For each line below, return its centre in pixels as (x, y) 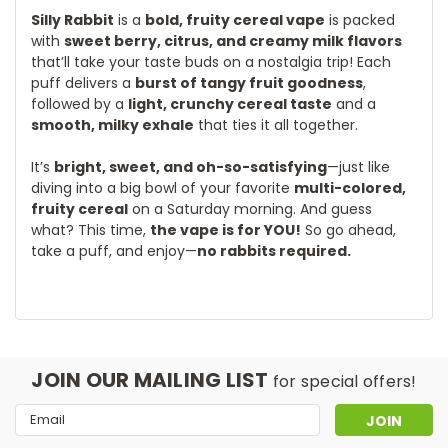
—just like (358, 166)
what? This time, (90, 229)
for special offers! (344, 381)
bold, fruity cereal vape (235, 19)
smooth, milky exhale (112, 124)
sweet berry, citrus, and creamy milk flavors (233, 40)
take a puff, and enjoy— (114, 250)
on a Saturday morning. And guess (250, 208)
